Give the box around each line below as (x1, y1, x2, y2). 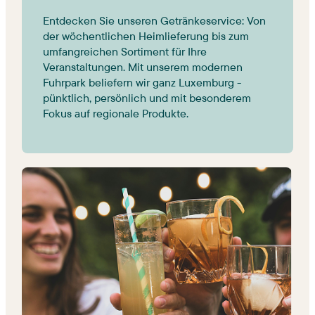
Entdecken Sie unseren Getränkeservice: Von (43, 13, 266, 28)
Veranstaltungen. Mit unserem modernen (43, 60, 243, 75)
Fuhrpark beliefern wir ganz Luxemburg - (43, 75, 241, 90)
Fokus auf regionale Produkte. (43, 106, 188, 121)
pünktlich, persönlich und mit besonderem (43, 91, 251, 105)
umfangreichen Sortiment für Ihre (43, 44, 207, 59)
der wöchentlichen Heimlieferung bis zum (43, 29, 249, 44)
